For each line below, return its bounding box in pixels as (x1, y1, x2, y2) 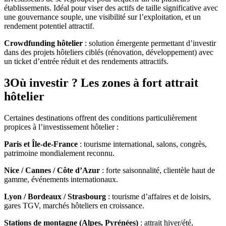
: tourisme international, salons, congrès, (78, 139, 207, 148)
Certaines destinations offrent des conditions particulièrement (4, 113, 197, 122)
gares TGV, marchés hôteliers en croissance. (4, 201, 144, 210)
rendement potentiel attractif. (4, 22, 94, 31)
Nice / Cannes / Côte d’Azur (4, 165, 100, 175)
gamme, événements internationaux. (4, 175, 118, 184)
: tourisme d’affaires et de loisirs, (106, 192, 211, 201)
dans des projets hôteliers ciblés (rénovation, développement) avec (4, 48, 213, 57)
